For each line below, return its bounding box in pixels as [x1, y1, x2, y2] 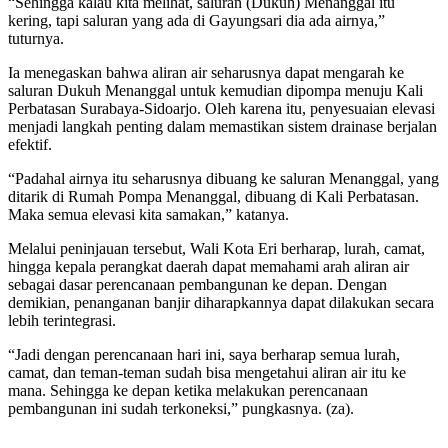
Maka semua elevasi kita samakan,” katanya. [8, 206, 289, 224]
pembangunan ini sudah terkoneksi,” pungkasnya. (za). [8, 400, 354, 418]
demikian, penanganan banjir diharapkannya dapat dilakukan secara [8, 294, 434, 312]
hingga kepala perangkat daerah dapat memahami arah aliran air [8, 258, 409, 276]
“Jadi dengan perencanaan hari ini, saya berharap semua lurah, [8, 346, 400, 364]
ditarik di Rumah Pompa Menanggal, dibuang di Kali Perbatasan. [8, 188, 419, 206]
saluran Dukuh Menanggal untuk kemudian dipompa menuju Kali [8, 82, 423, 100]
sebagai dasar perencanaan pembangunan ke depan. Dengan [8, 276, 387, 294]
